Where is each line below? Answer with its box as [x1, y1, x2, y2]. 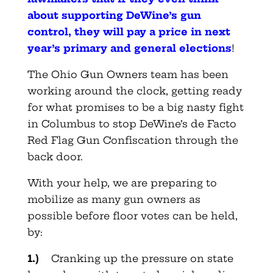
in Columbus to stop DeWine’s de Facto [27, 117, 236, 130]
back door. [27, 150, 83, 163]
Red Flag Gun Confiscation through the [27, 133, 238, 146]
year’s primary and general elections [27, 41, 232, 54]
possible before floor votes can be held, [27, 209, 238, 222]
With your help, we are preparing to [27, 176, 217, 189]
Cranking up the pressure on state [51, 252, 233, 264]
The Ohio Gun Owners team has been [27, 68, 229, 80]
